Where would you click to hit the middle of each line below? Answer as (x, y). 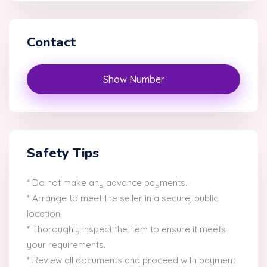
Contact (51, 43)
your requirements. (66, 245)
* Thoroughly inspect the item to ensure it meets (126, 229)
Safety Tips (63, 153)
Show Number (133, 80)
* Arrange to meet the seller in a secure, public (122, 198)
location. (44, 214)
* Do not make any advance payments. (107, 183)
